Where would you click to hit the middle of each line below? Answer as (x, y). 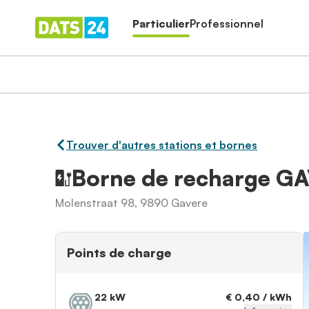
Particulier (161, 23)
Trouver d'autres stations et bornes (162, 145)
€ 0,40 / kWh (259, 297)
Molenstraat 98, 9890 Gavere (131, 203)
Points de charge (119, 252)
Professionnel (227, 23)
